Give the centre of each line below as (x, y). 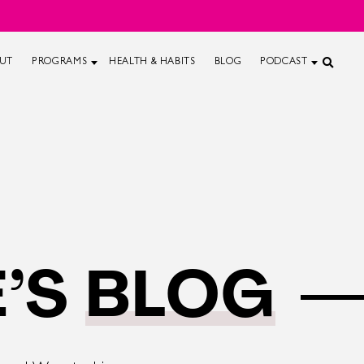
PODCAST (284, 62)
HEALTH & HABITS (152, 62)
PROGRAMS (59, 62)
